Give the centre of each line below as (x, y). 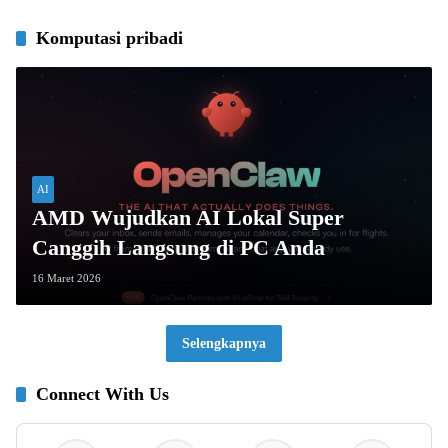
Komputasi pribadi (109, 38)
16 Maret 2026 (66, 277)
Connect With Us (102, 393)
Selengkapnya (224, 343)
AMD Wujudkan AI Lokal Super (188, 217)
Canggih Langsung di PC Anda (178, 247)
